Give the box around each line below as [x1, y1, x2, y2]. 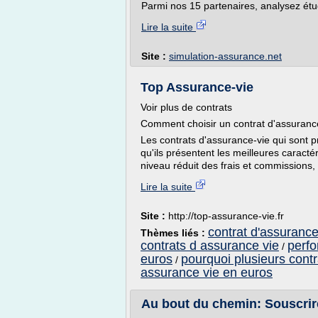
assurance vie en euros [141, 265, 273, 280]
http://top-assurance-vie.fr [168, 210, 284, 221]
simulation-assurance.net [169, 50, 282, 62]
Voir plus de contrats [141, 102, 232, 113]
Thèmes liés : [141, 227, 208, 238]
